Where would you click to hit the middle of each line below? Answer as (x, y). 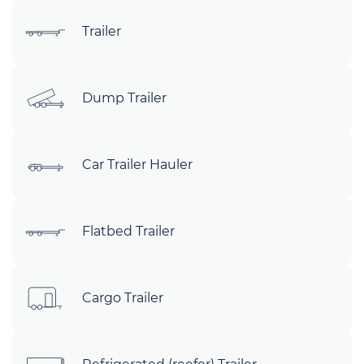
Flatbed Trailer (128, 231)
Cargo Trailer (123, 298)
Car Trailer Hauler (137, 165)
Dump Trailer (124, 98)
